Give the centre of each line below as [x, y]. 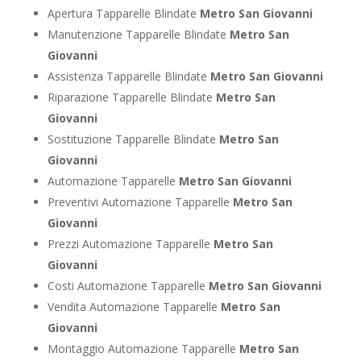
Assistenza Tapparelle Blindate [129, 76]
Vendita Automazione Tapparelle [134, 306]
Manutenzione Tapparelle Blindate [138, 34]
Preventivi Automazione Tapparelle [140, 201]
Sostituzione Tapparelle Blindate [133, 139]
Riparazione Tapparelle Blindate [131, 97]
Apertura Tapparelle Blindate [123, 13]
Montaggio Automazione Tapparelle [143, 348]
